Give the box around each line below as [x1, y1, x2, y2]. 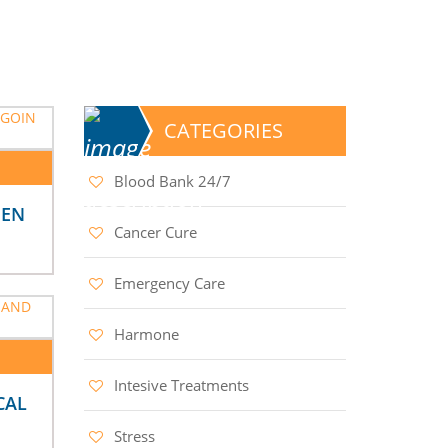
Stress [113, 425, 155, 446]
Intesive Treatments [113, 374, 249, 395]
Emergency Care [113, 272, 225, 293]
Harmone [113, 323, 179, 344]
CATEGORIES [163, 116, 283, 144]
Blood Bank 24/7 [113, 170, 231, 191]
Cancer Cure [113, 221, 197, 242]
